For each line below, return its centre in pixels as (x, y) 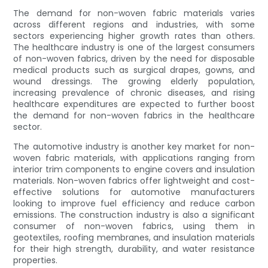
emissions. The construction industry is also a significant (134, 215)
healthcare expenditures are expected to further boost (134, 104)
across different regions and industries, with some (134, 25)
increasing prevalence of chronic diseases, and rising (134, 93)
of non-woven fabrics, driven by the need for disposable (134, 59)
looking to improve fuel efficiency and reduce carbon (134, 204)
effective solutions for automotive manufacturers (134, 192)
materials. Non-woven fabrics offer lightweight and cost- (134, 181)
